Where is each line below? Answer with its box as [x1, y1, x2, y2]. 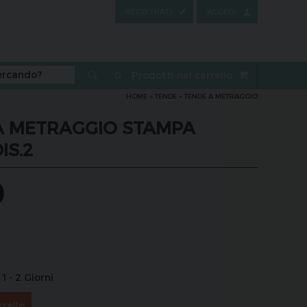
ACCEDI [207, 7, 236, 16]
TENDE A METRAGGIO [184, 92, 258, 100]
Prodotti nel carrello [132, 69, 232, 81]
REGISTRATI [125, 7, 172, 16]
